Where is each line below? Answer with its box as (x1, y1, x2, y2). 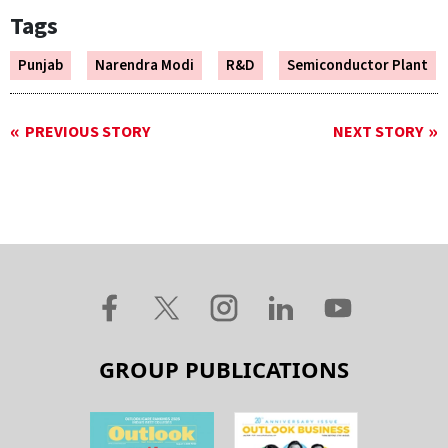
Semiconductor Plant (287, 55, 428, 77)
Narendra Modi (95, 55, 194, 77)
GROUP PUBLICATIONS (99, 354, 349, 385)
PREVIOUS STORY (25, 121, 150, 144)
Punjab (18, 55, 63, 77)
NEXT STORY (333, 121, 423, 144)
